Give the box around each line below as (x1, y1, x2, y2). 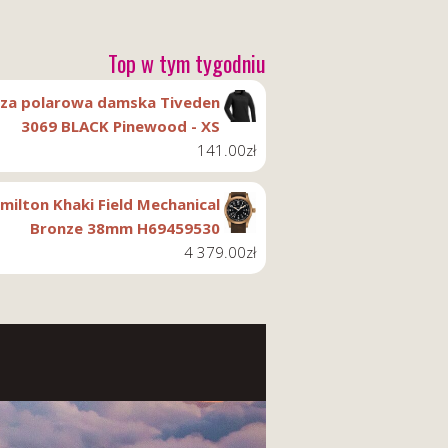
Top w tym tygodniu (108, 47, 266, 79)
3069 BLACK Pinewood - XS (21, 116, 220, 136)
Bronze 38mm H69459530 (30, 218, 220, 238)
